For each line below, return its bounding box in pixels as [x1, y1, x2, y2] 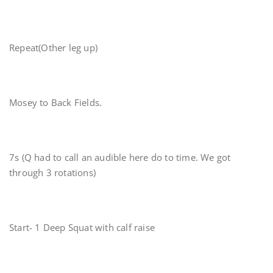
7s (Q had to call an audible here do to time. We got [9, 151, 231, 163]
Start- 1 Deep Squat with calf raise [9, 221, 155, 233]
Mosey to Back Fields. [9, 96, 105, 108]
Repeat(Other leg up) [9, 41, 101, 54]
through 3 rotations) [9, 166, 96, 179]
